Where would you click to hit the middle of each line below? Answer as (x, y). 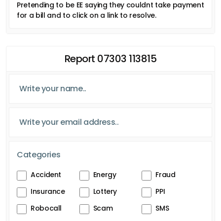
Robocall (46, 208)
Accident (46, 174)
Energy (105, 174)
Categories (39, 154)
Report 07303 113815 (110, 58)
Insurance (48, 191)
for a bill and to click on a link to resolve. (87, 15)
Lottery (105, 191)
